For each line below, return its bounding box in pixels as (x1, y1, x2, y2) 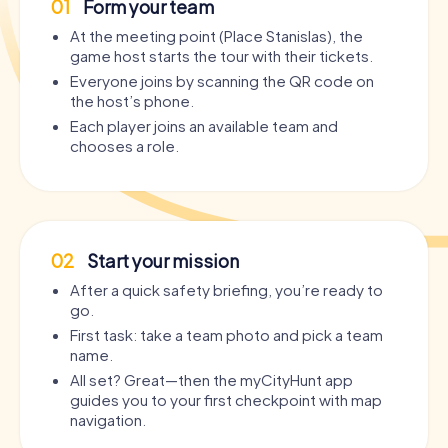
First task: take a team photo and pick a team (70, 325, 383, 345)
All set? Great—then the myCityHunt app (70, 370, 353, 390)
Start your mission (84, 249, 239, 273)
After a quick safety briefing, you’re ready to (70, 280, 383, 300)
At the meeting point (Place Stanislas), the (70, 26, 363, 46)
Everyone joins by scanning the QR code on (70, 71, 374, 91)
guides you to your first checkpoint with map (70, 390, 382, 410)
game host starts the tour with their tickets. (70, 46, 373, 66)
